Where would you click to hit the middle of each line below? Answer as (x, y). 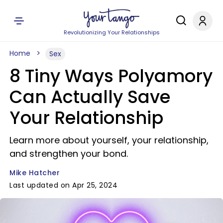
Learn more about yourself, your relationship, (109, 140)
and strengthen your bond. (69, 154)
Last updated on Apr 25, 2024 (63, 185)
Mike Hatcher (35, 173)
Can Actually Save (90, 97)
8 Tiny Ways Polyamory (111, 76)
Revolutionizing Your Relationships (111, 32)
